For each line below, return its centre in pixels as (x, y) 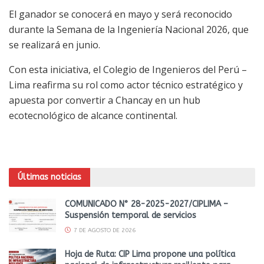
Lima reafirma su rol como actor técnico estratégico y (126, 85)
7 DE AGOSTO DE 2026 (104, 230)
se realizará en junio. (55, 45)
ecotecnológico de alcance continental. (93, 116)
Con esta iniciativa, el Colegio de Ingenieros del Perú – (128, 70)
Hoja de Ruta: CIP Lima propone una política (150, 254)
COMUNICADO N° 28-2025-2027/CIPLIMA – (146, 204)
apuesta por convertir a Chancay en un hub (105, 100)
